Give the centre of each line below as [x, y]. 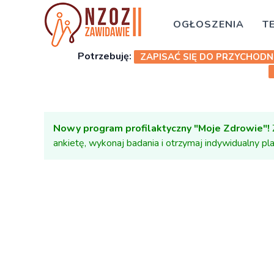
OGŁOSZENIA [209, 24]
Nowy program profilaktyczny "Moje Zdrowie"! [161, 128]
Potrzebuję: [105, 56]
